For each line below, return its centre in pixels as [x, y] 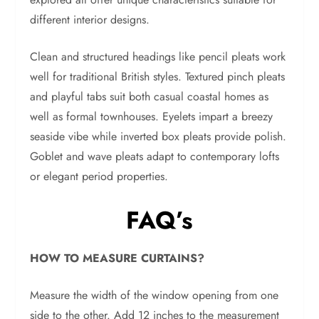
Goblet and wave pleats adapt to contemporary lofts [155, 157]
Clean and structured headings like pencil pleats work [158, 57]
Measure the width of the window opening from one [155, 296]
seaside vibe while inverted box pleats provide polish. [158, 137]
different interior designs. [90, 20]
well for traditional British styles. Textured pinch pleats [158, 77]
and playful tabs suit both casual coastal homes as [150, 97]
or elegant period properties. [99, 177]
